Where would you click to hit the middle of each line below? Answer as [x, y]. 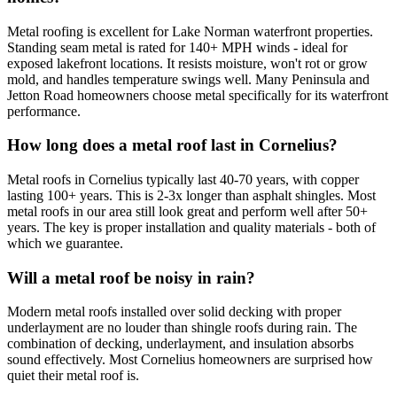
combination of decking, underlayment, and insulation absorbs [180, 344]
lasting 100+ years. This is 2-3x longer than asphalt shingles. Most [191, 196]
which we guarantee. [65, 244]
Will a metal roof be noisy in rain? [131, 277]
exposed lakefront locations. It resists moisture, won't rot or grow [187, 63]
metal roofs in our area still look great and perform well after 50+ [187, 212]
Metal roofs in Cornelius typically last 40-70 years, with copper [183, 180]
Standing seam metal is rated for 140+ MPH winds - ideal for [177, 47]
